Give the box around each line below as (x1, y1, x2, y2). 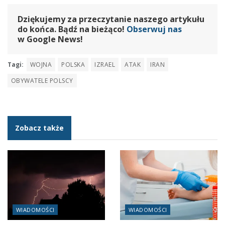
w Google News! (18, 34, 83, 45)
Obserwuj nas (127, 24, 182, 35)
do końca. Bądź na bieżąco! (18, 24, 127, 35)
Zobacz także (15, 123, 64, 133)
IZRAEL (94, 60, 116, 69)
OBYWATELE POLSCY (11, 76, 73, 85)
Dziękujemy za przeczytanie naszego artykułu (18, 14, 204, 25)
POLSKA (61, 60, 85, 69)
